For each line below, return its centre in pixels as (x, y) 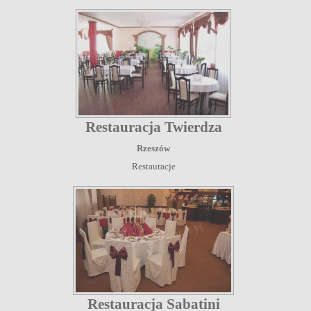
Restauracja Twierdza (153, 127)
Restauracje (153, 166)
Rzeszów (153, 148)
